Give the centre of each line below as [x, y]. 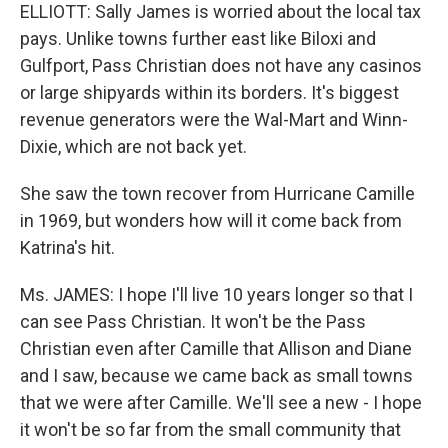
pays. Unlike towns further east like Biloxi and [198, 38]
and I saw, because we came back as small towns [216, 375]
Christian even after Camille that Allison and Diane [216, 348]
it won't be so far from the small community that [210, 429]
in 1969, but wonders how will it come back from [211, 220]
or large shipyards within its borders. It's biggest [209, 92]
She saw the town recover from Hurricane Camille [217, 193]
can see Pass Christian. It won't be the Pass [193, 321]
